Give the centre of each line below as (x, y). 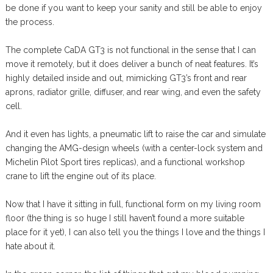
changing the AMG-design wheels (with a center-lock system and (134, 148)
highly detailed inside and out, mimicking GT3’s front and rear (126, 78)
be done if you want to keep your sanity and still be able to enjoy (133, 8)
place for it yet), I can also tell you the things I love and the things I (135, 232)
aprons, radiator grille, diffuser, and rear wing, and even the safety (133, 92)
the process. (30, 22)
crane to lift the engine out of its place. (80, 176)
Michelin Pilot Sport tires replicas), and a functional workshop (125, 162)
